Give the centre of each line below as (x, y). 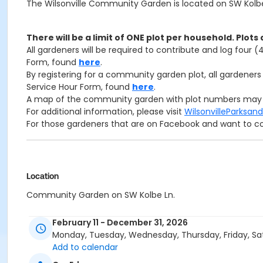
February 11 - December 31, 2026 (120, 223)
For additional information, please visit (105, 112)
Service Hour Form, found (79, 87)
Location (43, 176)
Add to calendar (85, 247)
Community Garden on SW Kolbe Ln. (101, 195)
